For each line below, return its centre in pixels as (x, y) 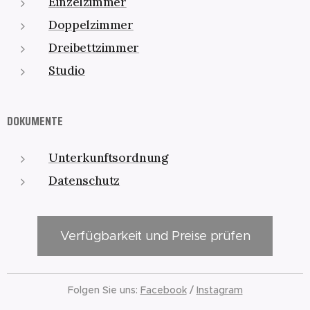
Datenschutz (84, 181)
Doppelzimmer (91, 25)
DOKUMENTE (35, 121)
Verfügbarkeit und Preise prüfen (155, 236)
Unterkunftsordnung (108, 158)
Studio (67, 71)
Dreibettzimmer (94, 48)
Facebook (163, 290)
